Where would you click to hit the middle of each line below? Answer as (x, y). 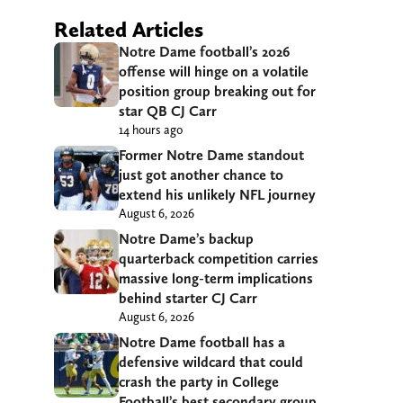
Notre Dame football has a (202, 342)
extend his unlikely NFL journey (217, 194)
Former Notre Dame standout (211, 155)
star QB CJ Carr (168, 111)
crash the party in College (199, 381)
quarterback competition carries (219, 258)
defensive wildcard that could (211, 362)
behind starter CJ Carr (188, 298)
